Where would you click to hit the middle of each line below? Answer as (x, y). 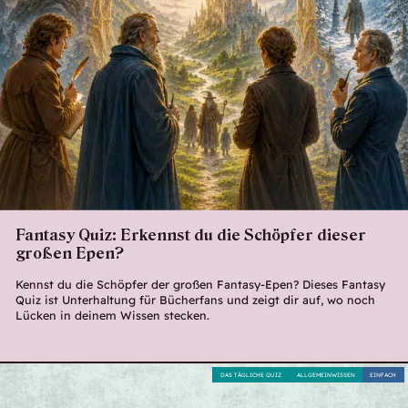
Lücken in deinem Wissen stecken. (112, 316)
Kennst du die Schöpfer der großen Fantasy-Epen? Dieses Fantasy (200, 285)
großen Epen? (69, 253)
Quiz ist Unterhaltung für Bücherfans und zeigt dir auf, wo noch (195, 300)
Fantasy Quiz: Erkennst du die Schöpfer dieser (190, 235)
